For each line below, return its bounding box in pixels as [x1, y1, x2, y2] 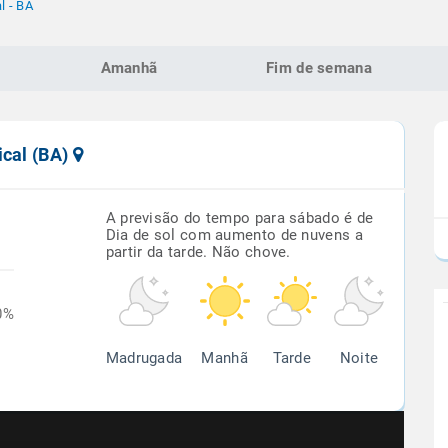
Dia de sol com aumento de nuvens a [105, 226, 363, 244]
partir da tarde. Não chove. [105, 243, 291, 261]
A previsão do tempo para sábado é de [105, 209, 374, 227]
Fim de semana [266, 59, 372, 77]
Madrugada [105, 349, 183, 367]
